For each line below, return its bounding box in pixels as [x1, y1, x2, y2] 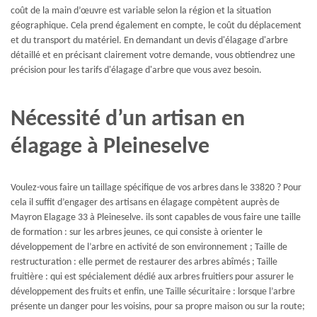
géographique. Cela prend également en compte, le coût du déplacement [11, 21, 301, 32]
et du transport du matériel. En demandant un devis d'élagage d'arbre [11, 35, 288, 47]
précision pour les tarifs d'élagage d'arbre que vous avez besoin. [11, 65, 262, 76]
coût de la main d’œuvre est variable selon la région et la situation [11, 6, 271, 17]
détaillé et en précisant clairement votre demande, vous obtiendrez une [11, 50, 295, 62]
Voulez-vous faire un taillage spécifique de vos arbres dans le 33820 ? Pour [11, 182, 301, 193]
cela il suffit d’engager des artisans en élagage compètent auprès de [11, 197, 279, 208]
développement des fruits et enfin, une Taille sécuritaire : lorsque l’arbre [11, 286, 295, 297]
